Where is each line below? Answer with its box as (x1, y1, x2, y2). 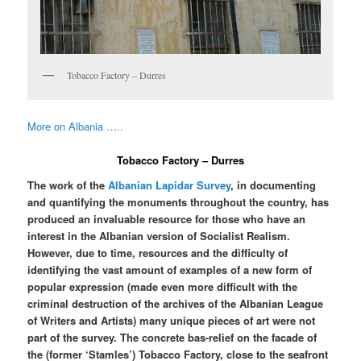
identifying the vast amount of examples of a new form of (27, 262, 313, 278)
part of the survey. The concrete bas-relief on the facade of (27, 330, 317, 346)
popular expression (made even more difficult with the (27, 279, 298, 295)
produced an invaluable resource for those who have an (27, 211, 306, 227)
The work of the (27, 177, 109, 193)
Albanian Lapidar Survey (108, 177, 231, 193)
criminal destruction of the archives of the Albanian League (27, 296, 324, 312)
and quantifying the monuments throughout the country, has (27, 194, 330, 210)
